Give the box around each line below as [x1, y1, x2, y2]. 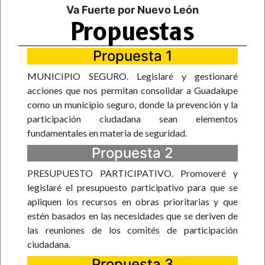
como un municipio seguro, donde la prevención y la [27, 99, 238, 111]
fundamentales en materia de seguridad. [27, 127, 187, 139]
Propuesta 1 [93, 47, 172, 65]
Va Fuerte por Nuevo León [66, 4, 199, 17]
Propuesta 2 [92, 144, 173, 162]
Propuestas [71, 17, 194, 47]
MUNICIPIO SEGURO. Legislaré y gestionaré [27, 70, 238, 82]
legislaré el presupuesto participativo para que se [27, 182, 238, 193]
